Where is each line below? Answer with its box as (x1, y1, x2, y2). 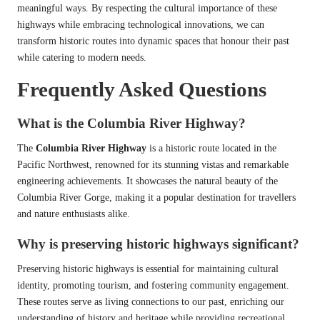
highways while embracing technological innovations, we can (17, 19, 264, 30)
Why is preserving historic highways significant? (17, 236, 299, 252)
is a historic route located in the (146, 143, 276, 154)
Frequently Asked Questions (17, 77, 266, 101)
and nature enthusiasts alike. (17, 209, 130, 220)
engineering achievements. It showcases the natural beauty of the (17, 176, 278, 187)
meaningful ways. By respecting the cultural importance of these (17, 2, 277, 14)
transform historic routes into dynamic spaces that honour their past (17, 35, 289, 46)
